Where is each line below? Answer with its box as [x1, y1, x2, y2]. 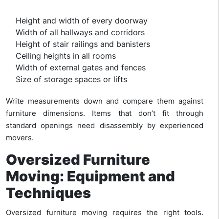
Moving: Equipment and [6, 168, 175, 185]
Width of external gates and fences [16, 63, 146, 73]
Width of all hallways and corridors [16, 27, 145, 38]
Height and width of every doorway [16, 16, 148, 26]
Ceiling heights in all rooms [16, 51, 116, 61]
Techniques [6, 184, 91, 202]
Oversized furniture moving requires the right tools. [6, 208, 203, 218]
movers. [6, 133, 34, 143]
